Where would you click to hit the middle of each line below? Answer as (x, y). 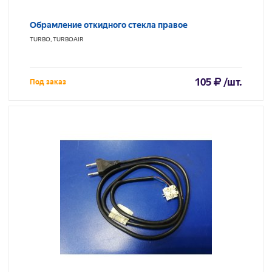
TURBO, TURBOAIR (57, 39)
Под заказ (48, 82)
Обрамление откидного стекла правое (109, 25)
